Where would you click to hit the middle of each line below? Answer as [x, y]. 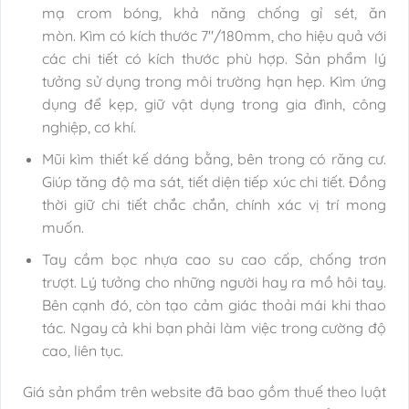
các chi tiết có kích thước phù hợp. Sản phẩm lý [214, 59]
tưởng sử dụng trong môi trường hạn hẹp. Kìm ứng [214, 82]
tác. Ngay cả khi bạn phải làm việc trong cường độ [214, 327]
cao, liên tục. [82, 350]
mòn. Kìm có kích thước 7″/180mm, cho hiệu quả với [214, 36]
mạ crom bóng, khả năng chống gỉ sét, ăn [214, 13]
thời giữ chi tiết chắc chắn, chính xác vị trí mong [214, 204]
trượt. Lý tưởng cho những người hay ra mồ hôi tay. [214, 282]
